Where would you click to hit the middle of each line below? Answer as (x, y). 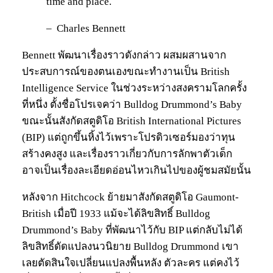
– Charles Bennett (86, 29)
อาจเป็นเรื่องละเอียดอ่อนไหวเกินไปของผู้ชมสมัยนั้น (136, 171)
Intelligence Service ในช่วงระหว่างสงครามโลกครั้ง (134, 88)
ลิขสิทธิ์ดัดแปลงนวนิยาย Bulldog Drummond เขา (130, 247)
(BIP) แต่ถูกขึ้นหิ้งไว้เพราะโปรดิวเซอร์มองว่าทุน (129, 138)
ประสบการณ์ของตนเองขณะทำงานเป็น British (126, 72)
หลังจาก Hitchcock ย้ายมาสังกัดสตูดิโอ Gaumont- (130, 197)
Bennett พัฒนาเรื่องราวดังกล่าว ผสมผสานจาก (124, 55)
